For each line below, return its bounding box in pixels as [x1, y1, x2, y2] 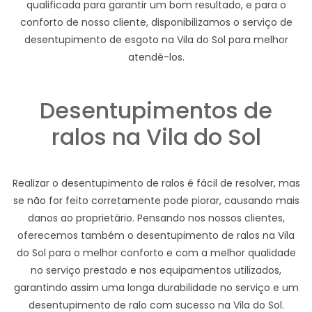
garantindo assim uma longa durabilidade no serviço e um [13, 281, 299, 295]
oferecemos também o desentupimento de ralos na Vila [17, 228, 295, 243]
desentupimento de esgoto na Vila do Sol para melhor [24, 33, 288, 47]
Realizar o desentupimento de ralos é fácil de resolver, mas [12, 176, 300, 191]
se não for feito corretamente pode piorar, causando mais [13, 194, 299, 208]
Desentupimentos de [40, 95, 272, 127]
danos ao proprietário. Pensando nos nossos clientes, [27, 211, 285, 226]
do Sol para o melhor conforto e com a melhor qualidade [16, 246, 296, 260]
